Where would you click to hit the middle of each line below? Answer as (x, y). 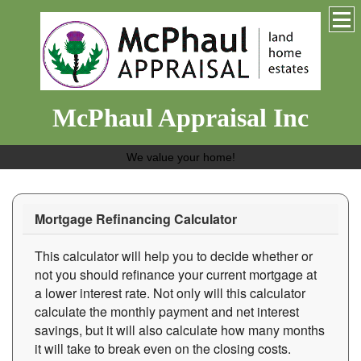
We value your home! (180, 157)
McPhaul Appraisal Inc (180, 117)
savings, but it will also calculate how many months (180, 330)
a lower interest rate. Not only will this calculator (170, 293)
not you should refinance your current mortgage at (176, 274)
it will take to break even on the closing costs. (163, 348)
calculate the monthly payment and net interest (167, 311)
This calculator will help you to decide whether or (174, 255)
